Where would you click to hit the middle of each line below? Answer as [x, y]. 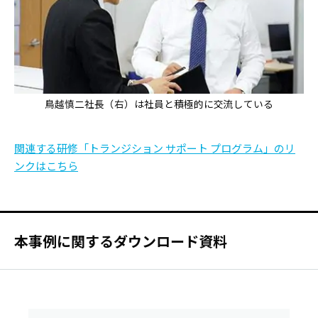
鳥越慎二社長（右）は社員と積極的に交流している [159, 104]
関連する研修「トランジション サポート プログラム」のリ [155, 148]
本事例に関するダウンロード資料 [121, 241]
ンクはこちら [46, 166]
